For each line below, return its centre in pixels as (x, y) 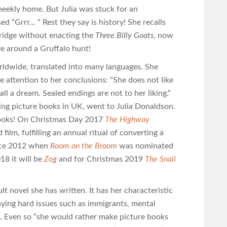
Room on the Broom (84, 146)
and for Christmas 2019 (102, 159)
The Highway (127, 120)
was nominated (146, 146)
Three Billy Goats (124, 35)
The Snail (160, 159)
